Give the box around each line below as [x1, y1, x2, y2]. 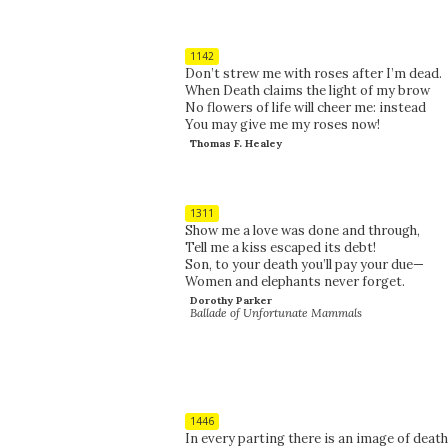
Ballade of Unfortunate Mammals [190, 304, 363, 320]
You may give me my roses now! [184, 115, 380, 133]
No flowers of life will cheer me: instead [184, 98, 426, 116]
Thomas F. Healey [189, 136, 282, 150]
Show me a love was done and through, [184, 221, 420, 239]
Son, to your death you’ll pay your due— [184, 255, 424, 273]
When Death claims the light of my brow [184, 81, 430, 99]
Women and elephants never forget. [184, 272, 405, 290]
